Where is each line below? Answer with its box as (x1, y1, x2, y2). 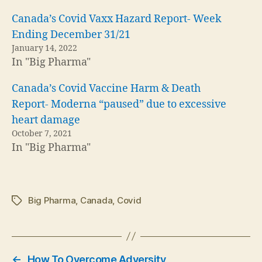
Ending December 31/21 (12, 27, 130, 42)
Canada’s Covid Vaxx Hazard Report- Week (12, 12, 222, 26)
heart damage (12, 113, 80, 127)
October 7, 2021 (12, 128, 72, 139)
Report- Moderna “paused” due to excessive (12, 97, 226, 111)
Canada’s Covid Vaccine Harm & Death (12, 81, 201, 95)
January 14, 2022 (12, 43, 77, 53)
